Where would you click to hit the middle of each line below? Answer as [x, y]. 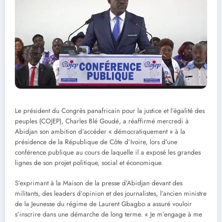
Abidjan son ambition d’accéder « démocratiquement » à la [100, 132]
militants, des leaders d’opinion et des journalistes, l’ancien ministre [111, 193]
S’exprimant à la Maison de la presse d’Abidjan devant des [99, 183]
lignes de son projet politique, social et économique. [89, 163]
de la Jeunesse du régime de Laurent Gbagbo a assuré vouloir [103, 204]
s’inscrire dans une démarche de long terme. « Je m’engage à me [109, 214]
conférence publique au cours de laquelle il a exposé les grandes [108, 153]
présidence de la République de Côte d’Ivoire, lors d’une [96, 142]
